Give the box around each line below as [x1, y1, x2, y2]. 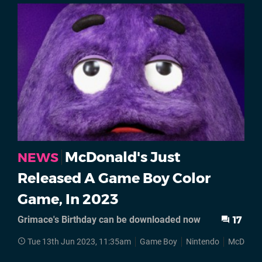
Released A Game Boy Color [18, 170, 211, 187]
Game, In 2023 [18, 191, 118, 208]
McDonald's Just [65, 149, 180, 166]
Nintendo [186, 237, 219, 247]
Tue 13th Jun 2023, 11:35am [27, 237, 131, 247]
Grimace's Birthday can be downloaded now [18, 214, 201, 226]
